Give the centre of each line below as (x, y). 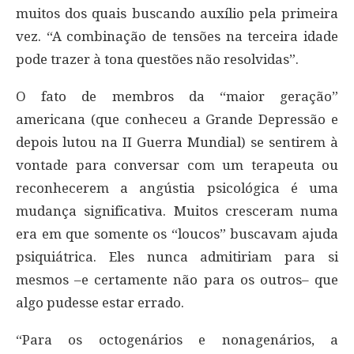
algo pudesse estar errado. (100, 302)
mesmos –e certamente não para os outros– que (177, 279)
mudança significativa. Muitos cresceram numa (177, 211)
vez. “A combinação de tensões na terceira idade (177, 36)
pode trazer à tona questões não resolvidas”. (157, 59)
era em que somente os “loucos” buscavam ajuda (177, 233)
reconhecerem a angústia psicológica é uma (177, 188)
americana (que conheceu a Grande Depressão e (177, 119)
